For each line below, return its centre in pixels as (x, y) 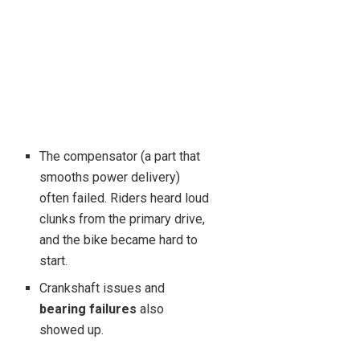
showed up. (72, 329)
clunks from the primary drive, (123, 219)
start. (54, 260)
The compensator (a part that (120, 156)
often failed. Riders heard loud (125, 198)
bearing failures (88, 309)
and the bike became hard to (119, 239)
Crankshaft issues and (102, 288)
